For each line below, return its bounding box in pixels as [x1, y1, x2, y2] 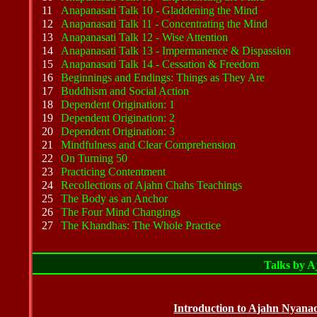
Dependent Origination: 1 [61, 98, 175, 110]
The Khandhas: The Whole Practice [61, 219, 221, 231]
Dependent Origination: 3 [61, 125, 175, 137]
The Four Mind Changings [61, 206, 181, 218]
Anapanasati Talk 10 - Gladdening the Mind [61, 4, 258, 16]
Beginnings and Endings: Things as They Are [61, 71, 265, 83]
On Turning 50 [61, 152, 128, 164]
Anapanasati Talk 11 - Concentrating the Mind [61, 18, 268, 30]
